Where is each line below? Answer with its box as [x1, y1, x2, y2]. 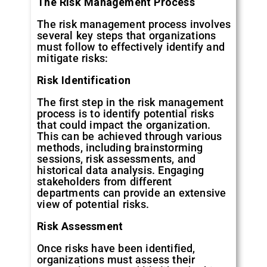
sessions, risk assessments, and [37, 152, 196, 165]
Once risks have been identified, [37, 241, 195, 254]
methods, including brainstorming [37, 141, 203, 154]
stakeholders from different [37, 175, 172, 188]
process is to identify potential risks [37, 107, 214, 120]
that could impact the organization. [37, 118, 211, 131]
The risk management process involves [37, 17, 231, 30]
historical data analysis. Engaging [37, 163, 204, 176]
